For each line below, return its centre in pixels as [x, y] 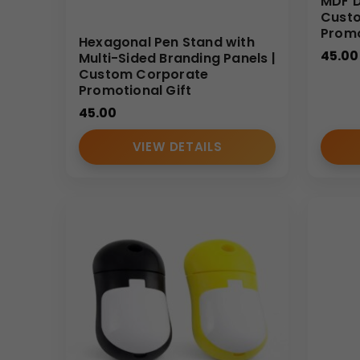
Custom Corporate [144, 75]
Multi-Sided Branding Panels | [177, 59]
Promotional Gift [135, 91]
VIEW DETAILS [177, 147]
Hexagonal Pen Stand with [167, 43]
